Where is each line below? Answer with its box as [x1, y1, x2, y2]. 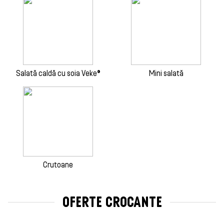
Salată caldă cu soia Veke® [15, 69, 100, 78]
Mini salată [148, 69, 183, 78]
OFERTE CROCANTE [62, 192, 162, 211]
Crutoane [43, 160, 73, 169]
